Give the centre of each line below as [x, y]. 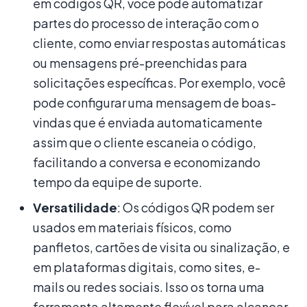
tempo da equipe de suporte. [118, 182]
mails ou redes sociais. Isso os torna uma [149, 286]
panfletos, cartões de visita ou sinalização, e [161, 247]
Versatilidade [75, 207]
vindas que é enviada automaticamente [148, 122]
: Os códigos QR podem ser [196, 207]
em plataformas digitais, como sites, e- [147, 267]
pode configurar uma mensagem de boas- [155, 102]
